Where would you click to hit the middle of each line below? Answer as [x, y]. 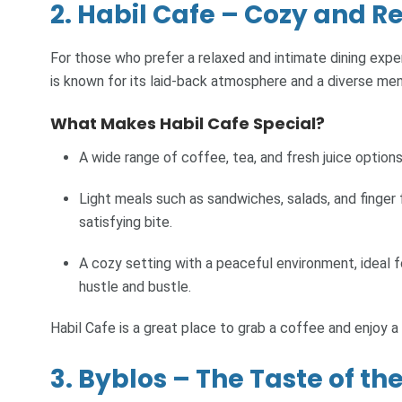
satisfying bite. [126, 222]
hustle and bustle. [135, 286]
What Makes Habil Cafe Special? [188, 124]
